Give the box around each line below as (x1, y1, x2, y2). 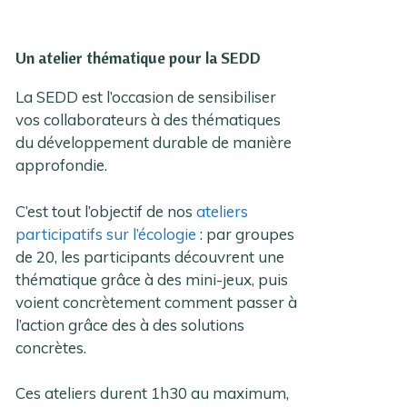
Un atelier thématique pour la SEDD (15, 47, 262, 69)
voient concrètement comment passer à (15, 292, 298, 312)
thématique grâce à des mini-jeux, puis (15, 269, 289, 289)
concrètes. (15, 337, 87, 357)
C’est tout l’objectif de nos (15, 201, 197, 221)
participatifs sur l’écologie (15, 223, 197, 243)
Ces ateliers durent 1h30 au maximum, (15, 383, 290, 403)
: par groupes (196, 223, 295, 243)
